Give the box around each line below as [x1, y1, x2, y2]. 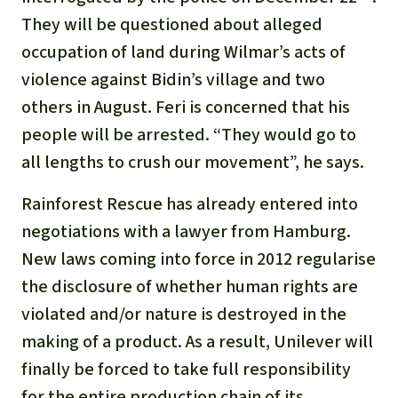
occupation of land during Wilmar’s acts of [21, 40, 346, 65]
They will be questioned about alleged [21, 12, 322, 37]
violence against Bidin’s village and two [21, 68, 325, 92]
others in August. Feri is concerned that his [21, 95, 350, 120]
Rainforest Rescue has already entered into [21, 192, 358, 217]
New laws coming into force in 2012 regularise [21, 247, 376, 272]
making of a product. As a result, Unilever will [21, 330, 373, 354]
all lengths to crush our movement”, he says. [21, 150, 364, 175]
